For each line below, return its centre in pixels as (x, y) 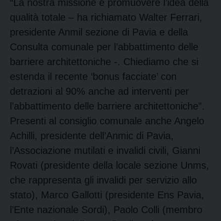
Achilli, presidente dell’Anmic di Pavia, (92, 135)
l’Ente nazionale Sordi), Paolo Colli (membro (106, 209)
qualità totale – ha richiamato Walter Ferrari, (106, 17)
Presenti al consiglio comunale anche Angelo (107, 121)
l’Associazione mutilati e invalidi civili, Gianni (105, 150)
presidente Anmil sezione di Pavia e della (99, 32)
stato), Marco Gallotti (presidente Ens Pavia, (107, 195)
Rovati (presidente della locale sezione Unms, (110, 165)
